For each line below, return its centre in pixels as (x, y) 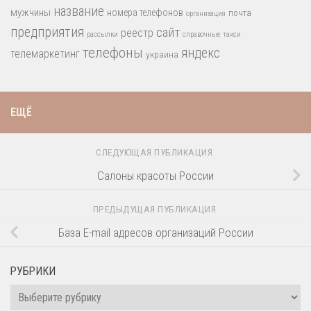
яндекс (201, 53)
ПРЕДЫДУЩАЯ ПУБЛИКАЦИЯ (155, 209)
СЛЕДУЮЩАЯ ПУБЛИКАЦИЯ (155, 152)
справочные (201, 34)
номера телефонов (145, 12)
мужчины (31, 12)
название (79, 11)
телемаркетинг (45, 53)
